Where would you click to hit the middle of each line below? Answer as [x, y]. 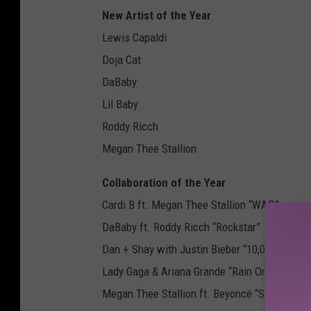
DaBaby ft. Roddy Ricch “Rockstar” [181, 227]
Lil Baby [120, 104]
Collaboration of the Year [164, 183]
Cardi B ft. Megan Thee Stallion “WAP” [191, 205]
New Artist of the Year [157, 16]
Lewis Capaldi [134, 38]
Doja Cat [121, 60]
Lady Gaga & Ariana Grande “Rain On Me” [195, 272]
